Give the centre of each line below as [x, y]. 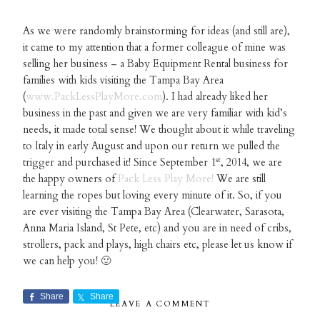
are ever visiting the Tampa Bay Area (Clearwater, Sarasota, [154, 212]
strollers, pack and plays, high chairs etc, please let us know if [158, 245]
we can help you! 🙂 [67, 261]
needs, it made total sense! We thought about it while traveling [159, 130]
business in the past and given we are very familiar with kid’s [155, 114]
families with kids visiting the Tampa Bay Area [124, 81]
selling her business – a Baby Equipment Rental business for [156, 64]
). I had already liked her [215, 97]
